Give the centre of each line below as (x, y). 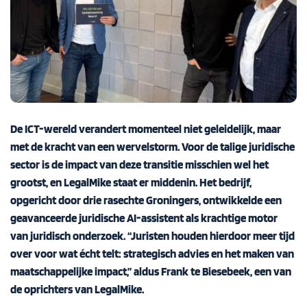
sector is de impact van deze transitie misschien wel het (139, 164)
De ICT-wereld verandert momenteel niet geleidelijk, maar (146, 128)
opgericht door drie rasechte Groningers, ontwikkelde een (146, 200)
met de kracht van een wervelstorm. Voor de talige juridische (152, 146)
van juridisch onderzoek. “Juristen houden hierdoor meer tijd (152, 235)
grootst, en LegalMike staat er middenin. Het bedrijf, (131, 182)
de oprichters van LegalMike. (77, 289)
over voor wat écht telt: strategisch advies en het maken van (152, 253)
